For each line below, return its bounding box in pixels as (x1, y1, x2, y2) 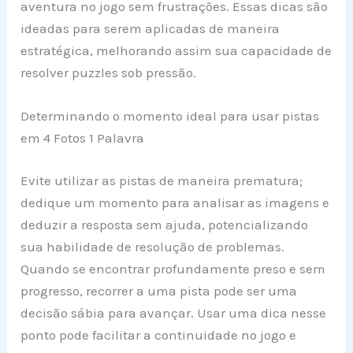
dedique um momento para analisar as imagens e (20, 194, 330, 210)
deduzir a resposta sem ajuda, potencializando (20, 216, 309, 232)
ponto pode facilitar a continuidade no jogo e (20, 326, 297, 343)
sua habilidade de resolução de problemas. (20, 238, 285, 255)
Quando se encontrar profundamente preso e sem (20, 260, 326, 277)
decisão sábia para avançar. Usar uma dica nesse (20, 304, 327, 321)
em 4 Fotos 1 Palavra (20, 130, 145, 147)
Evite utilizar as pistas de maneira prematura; (20, 172, 303, 188)
